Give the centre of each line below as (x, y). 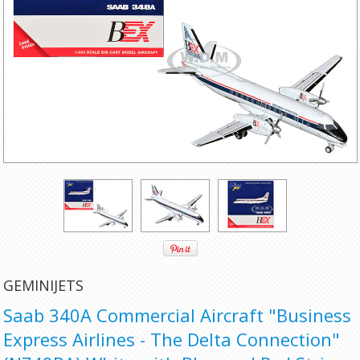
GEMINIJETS (44, 285)
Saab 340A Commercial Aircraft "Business (178, 315)
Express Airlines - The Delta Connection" (172, 339)
